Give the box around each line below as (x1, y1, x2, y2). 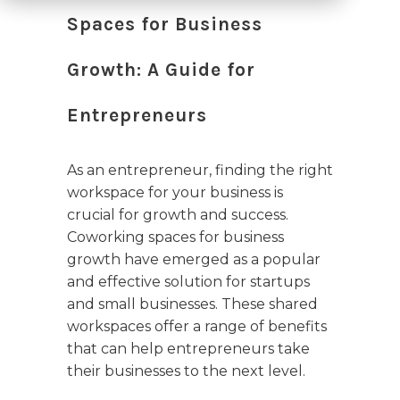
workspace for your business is (67, 184, 283, 202)
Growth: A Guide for (67, 59, 255, 81)
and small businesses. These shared (67, 296, 318, 313)
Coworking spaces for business (67, 229, 284, 246)
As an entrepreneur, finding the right (67, 162, 333, 179)
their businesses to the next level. (67, 362, 305, 380)
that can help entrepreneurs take (67, 340, 310, 358)
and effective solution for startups (67, 273, 310, 291)
